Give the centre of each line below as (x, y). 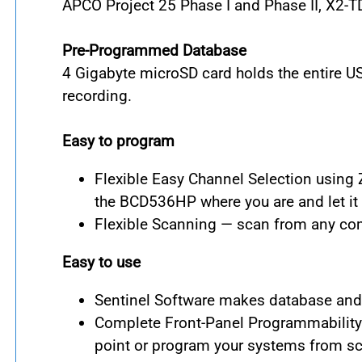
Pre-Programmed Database (154, 50)
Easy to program (118, 141)
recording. (97, 95)
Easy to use (101, 262)
